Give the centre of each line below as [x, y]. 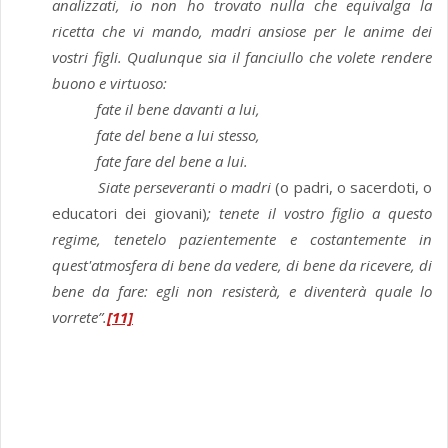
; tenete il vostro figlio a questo [319, 213]
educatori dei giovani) [130, 213]
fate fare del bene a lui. [150, 161]
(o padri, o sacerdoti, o [354, 187]
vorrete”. [79, 317]
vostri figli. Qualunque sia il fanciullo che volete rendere [242, 57]
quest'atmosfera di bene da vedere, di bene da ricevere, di [242, 265]
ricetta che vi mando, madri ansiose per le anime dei [242, 31]
